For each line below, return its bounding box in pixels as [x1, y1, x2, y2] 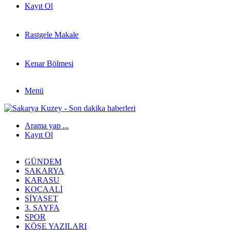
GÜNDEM [25, 157, 62, 166]
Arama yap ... [25, 121, 69, 130]
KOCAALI [25, 185, 63, 194]
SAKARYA [25, 166, 64, 175]
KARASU [25, 176, 60, 184]
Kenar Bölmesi [25, 59, 73, 68]
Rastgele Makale [25, 30, 79, 39]
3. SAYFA [25, 203, 60, 212]
